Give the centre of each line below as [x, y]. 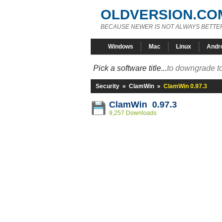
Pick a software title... [130, 68]
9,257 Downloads [133, 113]
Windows [121, 47]
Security [108, 86]
